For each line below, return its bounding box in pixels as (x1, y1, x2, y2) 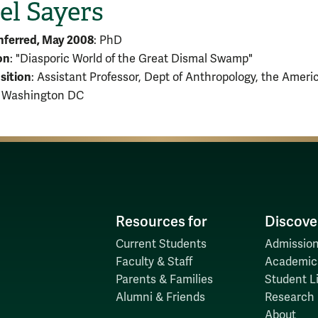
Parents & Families (115, 272, 213, 287)
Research (264, 290, 314, 305)
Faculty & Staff (115, 254, 192, 269)
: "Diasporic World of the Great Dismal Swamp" (10, 51, 253, 66)
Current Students (115, 236, 207, 251)
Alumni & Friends (115, 290, 205, 305)
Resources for (115, 212, 207, 231)
